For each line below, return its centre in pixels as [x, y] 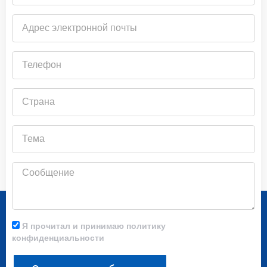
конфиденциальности [58, 237]
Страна [26, 93]
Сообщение [36, 167]
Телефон [30, 56]
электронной [38, 31]
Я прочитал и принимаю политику [94, 226]
